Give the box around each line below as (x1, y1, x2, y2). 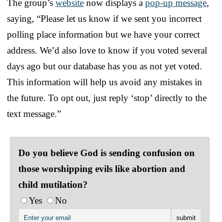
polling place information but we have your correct (7, 29, 200, 40)
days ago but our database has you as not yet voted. (7, 60, 202, 71)
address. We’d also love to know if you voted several (7, 45, 207, 55)
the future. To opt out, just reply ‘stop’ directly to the (7, 92, 207, 103)
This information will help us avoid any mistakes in (7, 76, 202, 87)
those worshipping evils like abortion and (18, 163, 185, 174)
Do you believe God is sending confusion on (18, 147, 195, 158)
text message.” (7, 108, 61, 119)
